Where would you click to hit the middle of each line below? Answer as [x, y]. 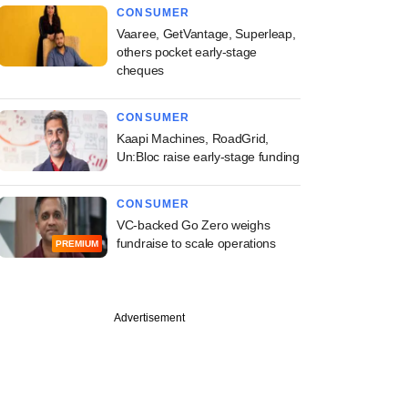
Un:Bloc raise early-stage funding [208, 157]
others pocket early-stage [187, 52]
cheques [141, 70]
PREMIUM [77, 244]
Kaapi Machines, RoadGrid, [193, 138]
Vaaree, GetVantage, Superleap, [206, 34]
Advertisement [149, 318]
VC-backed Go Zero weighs [194, 225]
